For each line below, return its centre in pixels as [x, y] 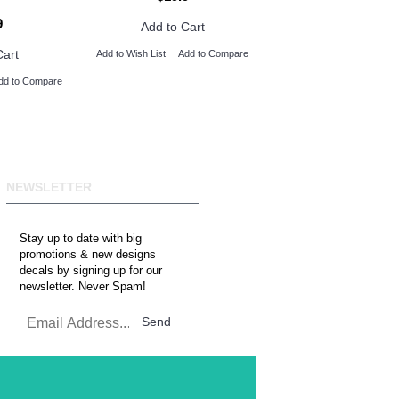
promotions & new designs [88, 255]
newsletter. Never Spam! [83, 287]
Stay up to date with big [81, 239]
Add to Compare [214, 54]
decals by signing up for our [91, 271]
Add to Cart [172, 27]
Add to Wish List [131, 54]
